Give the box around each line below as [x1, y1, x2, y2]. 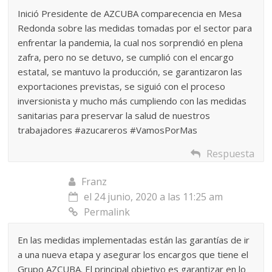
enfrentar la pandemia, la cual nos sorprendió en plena [18, 36, 243, 49]
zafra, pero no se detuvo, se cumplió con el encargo [18, 50, 234, 63]
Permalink [84, 205, 131, 219]
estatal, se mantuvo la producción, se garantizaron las [18, 65, 243, 78]
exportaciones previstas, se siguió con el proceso [18, 80, 226, 92]
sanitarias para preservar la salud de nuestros [18, 109, 211, 121]
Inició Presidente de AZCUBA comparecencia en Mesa [18, 7, 242, 19]
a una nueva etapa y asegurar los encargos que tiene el [18, 248, 249, 260]
